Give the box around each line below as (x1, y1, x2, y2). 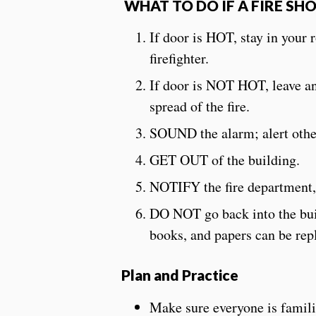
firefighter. (150, 49, 209, 68)
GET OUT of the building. (150, 150, 300, 170)
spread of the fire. (150, 97, 250, 116)
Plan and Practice (121, 266, 238, 284)
